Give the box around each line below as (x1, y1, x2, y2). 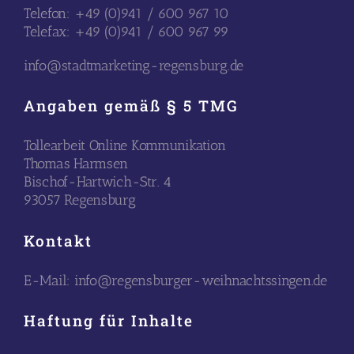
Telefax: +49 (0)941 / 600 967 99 (23, 22, 229, 40)
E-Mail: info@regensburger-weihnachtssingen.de (23, 271, 327, 289)
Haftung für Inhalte (23, 311, 194, 331)
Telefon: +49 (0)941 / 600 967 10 (23, 4, 229, 22)
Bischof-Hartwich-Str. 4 (23, 173, 171, 191)
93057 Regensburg (23, 191, 136, 209)
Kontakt (23, 230, 92, 250)
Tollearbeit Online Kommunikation (23, 137, 226, 155)
